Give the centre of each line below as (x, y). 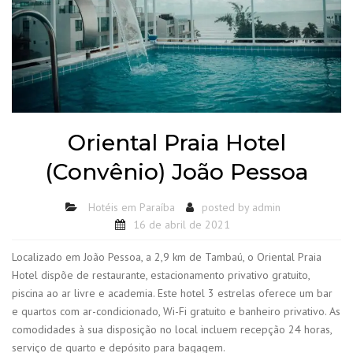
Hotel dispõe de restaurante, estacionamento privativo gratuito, (161, 275)
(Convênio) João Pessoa (176, 171)
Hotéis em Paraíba (131, 207)
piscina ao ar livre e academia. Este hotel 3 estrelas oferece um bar (172, 294)
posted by (227, 207)
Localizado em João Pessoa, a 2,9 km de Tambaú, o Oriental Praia (167, 257)
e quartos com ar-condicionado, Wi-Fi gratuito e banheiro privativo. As (176, 312)
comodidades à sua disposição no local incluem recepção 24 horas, (172, 330)
